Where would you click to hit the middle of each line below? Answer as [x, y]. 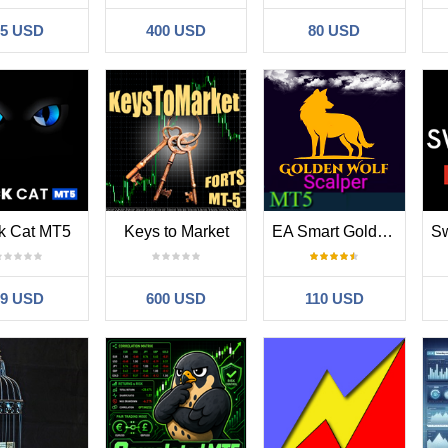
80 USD [334, 30]
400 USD [176, 30]
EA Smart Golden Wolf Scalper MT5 [385, 231]
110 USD [334, 298]
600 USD [176, 298]
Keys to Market [176, 231]
